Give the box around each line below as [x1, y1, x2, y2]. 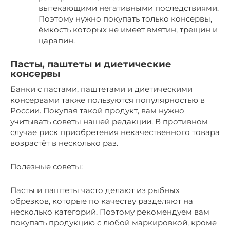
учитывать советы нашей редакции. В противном [10, 116, 208, 126]
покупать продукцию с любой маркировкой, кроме [10, 217, 217, 227]
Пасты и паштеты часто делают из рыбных [10, 185, 180, 195]
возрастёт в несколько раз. [10, 138, 118, 148]
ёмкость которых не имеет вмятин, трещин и [39, 24, 218, 34]
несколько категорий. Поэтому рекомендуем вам [10, 206, 209, 217]
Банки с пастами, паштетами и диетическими [10, 84, 193, 94]
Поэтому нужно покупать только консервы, [39, 13, 212, 24]
